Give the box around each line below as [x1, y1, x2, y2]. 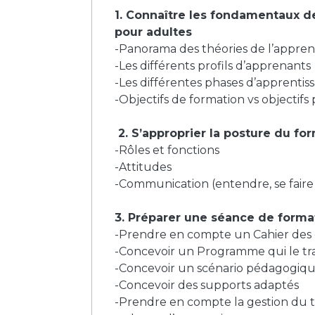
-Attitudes [115, 160, 172, 174]
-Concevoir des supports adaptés [115, 278, 299, 292]
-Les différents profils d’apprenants [115, 58, 311, 72]
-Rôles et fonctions [115, 143, 219, 157]
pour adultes [115, 25, 195, 39]
